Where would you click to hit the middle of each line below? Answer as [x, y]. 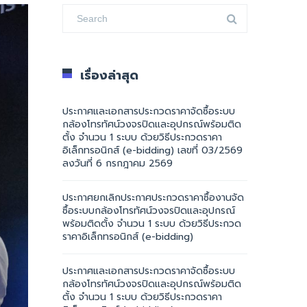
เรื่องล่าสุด [109, 75]
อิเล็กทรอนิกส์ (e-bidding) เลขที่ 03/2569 [152, 150]
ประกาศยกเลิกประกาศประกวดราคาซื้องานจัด [153, 198]
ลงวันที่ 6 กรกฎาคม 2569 [118, 163]
